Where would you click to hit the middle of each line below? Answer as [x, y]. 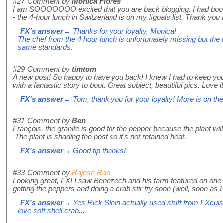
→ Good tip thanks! [95, 151]
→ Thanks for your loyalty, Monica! [120, 32]
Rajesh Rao [91, 173]
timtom [84, 69]
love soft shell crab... [51, 211]
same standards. [45, 48]
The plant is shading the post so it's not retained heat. [100, 137]
